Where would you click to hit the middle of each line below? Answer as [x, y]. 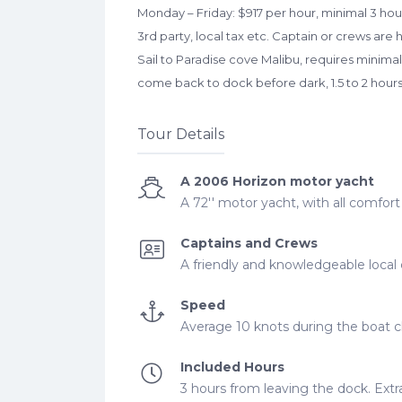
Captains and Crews [249, 243]
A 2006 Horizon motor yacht [277, 181]
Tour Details [181, 134]
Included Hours [232, 367]
